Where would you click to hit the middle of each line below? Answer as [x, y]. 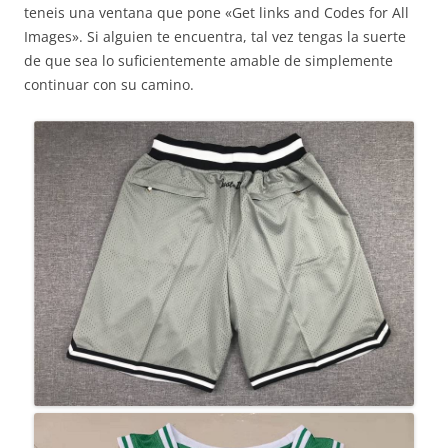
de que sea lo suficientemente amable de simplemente [208, 60]
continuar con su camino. [109, 84]
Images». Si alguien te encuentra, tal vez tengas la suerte [215, 36]
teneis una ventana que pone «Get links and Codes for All [216, 12]
